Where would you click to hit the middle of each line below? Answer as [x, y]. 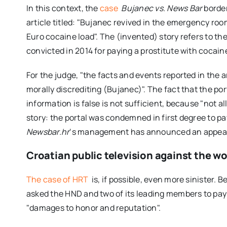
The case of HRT [58, 179]
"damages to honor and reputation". [93, 207]
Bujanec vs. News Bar [162, 8]
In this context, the [63, 8]
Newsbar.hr [48, 131]
